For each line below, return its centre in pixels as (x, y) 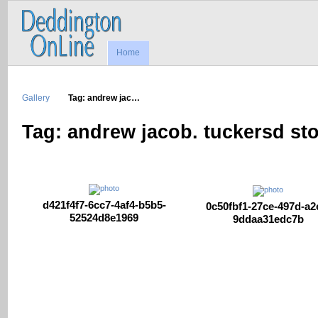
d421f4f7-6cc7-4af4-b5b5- (104, 205)
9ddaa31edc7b (268, 219)
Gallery (36, 97)
